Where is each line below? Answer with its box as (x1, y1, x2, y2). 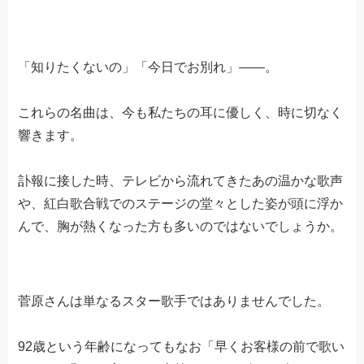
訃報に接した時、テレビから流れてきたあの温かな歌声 (18, 174, 344, 188)
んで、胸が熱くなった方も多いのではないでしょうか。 (18, 219, 344, 234)
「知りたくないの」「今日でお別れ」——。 (18, 60, 279, 75)
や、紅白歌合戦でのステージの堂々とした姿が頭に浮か (18, 197, 344, 211)
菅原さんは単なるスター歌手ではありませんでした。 (18, 294, 331, 309)
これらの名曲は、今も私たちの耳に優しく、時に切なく (18, 106, 344, 120)
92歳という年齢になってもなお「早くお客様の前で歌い (18, 340, 345, 354)
